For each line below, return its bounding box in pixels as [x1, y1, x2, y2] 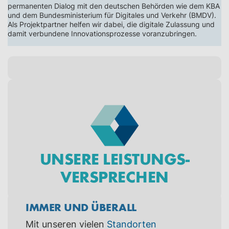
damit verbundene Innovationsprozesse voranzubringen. [8, 29, 197, 38]
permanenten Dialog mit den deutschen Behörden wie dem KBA [8, 1, 220, 10]
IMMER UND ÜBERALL [26, 199, 136, 214]
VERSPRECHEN [60, 165, 169, 187]
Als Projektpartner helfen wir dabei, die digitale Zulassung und [8, 19, 215, 29]
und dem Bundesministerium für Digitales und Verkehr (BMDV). [8, 10, 216, 19]
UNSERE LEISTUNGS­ [39, 147, 190, 169]
